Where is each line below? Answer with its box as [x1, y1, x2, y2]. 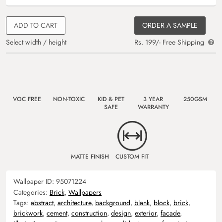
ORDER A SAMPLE [142, 20, 198, 30]
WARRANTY [137, 102, 169, 111]
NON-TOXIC [53, 94, 85, 104]
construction [71, 208, 107, 218]
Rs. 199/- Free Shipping [134, 37, 207, 47]
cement [47, 208, 67, 218]
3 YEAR [143, 94, 163, 104]
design [111, 208, 131, 218]
